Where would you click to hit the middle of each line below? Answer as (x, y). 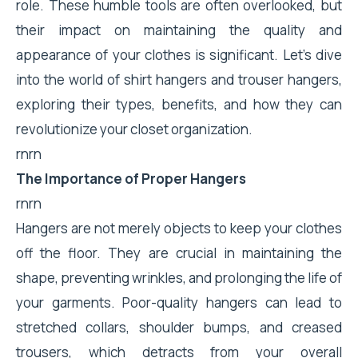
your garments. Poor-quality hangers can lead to (179, 302)
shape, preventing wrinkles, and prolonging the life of (179, 278)
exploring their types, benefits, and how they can (179, 104)
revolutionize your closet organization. (134, 129)
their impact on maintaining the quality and (179, 30)
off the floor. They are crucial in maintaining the (179, 253)
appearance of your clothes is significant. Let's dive (179, 55)
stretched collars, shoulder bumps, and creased (179, 327)
